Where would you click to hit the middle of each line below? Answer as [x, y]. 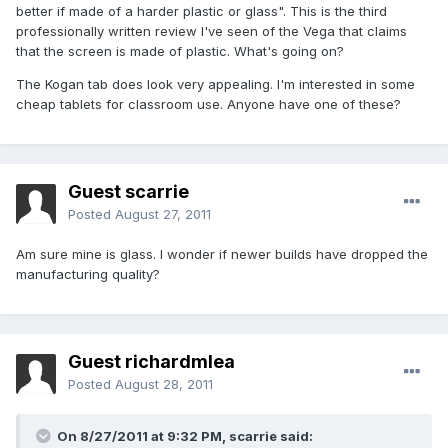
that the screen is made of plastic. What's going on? [180, 51]
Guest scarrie [128, 192]
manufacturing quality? [88, 274]
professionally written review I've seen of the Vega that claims [211, 31]
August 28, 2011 [164, 384]
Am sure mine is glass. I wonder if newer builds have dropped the [222, 254]
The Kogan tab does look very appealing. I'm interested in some [215, 84]
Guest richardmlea [151, 362]
